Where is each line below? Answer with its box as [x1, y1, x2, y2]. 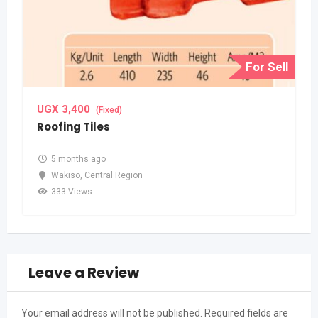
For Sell [246, 59, 288, 74]
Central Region [84, 170, 143, 180]
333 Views [51, 186, 92, 197]
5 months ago [51, 153, 106, 164]
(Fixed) [96, 104, 122, 115]
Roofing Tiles [37, 119, 110, 134]
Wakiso [51, 170, 80, 180]
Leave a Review [28, 262, 139, 283]
